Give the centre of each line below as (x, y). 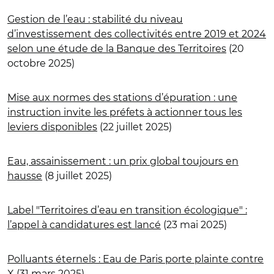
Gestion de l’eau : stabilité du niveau (95, 19)
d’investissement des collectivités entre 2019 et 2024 (137, 34)
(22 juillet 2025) (135, 127)
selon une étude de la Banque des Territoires (117, 48)
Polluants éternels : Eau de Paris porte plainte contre (135, 259)
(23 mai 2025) (194, 224)
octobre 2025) (41, 63)
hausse (25, 176)
